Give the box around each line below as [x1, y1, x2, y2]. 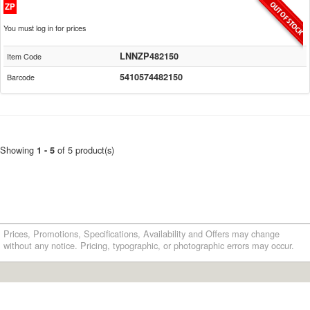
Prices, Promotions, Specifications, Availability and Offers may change [3, 227, 280, 240]
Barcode [7, 72, 35, 82]
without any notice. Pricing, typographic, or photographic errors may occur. [3, 239, 294, 252]
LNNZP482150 [120, 50, 179, 62]
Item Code [7, 51, 42, 62]
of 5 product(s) [57, 143, 114, 156]
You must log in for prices [3, 23, 86, 33]
